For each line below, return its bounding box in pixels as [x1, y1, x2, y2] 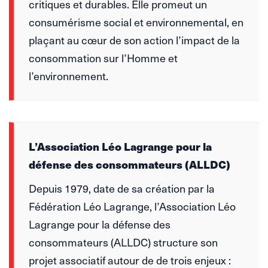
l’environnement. [29, 67, 108, 84]
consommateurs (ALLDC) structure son [29, 233, 218, 250]
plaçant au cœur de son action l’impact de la [29, 31, 240, 48]
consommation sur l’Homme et [29, 49, 178, 66]
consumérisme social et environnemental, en [29, 13, 243, 30]
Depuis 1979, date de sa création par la [29, 179, 215, 196]
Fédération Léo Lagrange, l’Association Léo [29, 197, 236, 214]
